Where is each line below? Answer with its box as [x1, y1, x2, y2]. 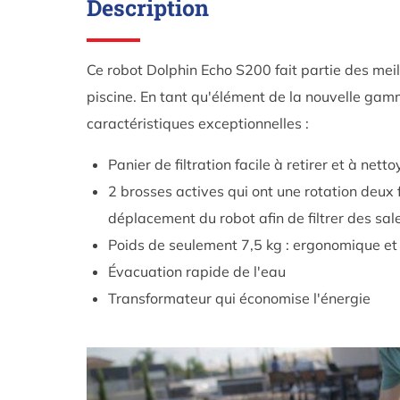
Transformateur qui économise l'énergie [108, 289, 371, 308]
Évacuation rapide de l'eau [108, 262, 286, 281]
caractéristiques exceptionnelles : [87, 114, 309, 133]
